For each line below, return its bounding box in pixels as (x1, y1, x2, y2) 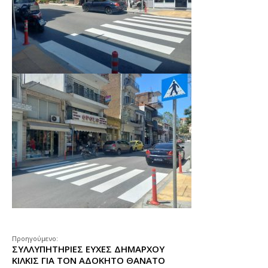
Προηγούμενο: (12, 234, 58, 243)
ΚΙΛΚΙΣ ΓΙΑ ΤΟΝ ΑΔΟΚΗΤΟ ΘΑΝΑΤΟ (12, 254, 165, 266)
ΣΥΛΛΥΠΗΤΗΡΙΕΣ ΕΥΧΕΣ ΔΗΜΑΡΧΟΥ (12, 243, 165, 255)
